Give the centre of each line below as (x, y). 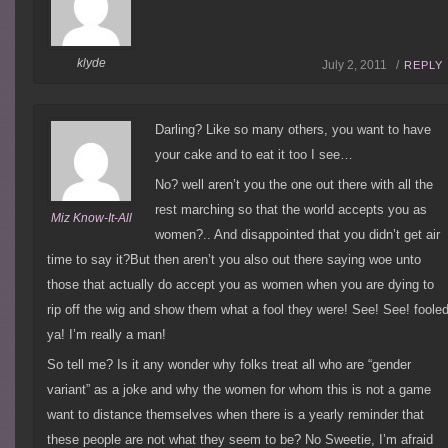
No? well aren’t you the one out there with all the (294, 185)
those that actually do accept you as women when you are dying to (241, 285)
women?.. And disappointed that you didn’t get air (298, 235)
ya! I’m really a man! (107, 335)
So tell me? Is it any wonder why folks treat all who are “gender (229, 365)
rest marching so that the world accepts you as (291, 210)
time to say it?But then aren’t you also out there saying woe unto (234, 260)
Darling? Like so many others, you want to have (293, 130)
